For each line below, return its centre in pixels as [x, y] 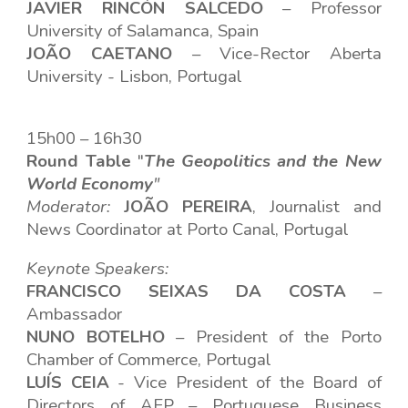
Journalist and [325, 207]
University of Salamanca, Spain [143, 31]
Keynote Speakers [96, 269]
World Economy [90, 184]
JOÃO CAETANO [99, 54]
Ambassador [75, 314]
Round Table [79, 161]
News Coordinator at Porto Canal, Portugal [188, 229]
